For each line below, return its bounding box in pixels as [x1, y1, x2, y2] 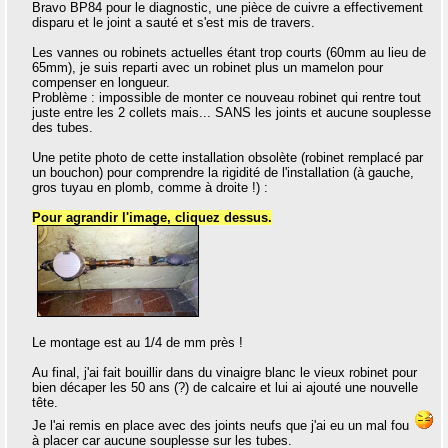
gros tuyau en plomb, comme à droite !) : [32, 180, 268, 196]
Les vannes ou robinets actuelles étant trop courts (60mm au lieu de [32, 45, 426, 61]
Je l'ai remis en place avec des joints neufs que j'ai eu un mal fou [32, 418, 413, 434]
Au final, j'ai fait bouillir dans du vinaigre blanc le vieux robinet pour [32, 365, 417, 381]
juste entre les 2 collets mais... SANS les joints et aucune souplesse [32, 105, 431, 121]
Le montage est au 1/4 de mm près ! [32, 335, 243, 351]
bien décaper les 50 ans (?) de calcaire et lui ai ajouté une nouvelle [32, 380, 418, 396]
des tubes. [32, 120, 93, 136]
